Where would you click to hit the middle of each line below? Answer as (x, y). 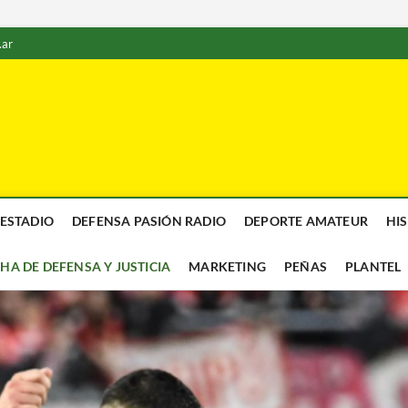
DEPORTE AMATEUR (306, 221)
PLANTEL (373, 266)
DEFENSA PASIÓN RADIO (149, 221)
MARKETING (227, 266)
